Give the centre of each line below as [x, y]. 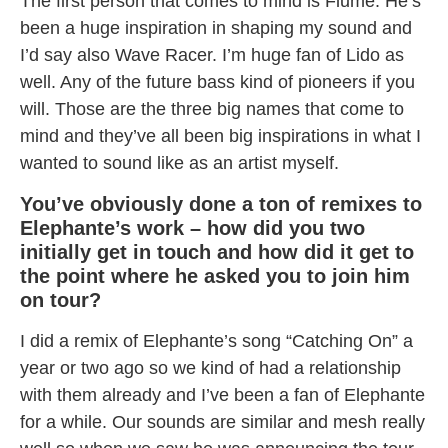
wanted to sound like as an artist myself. [179, 163]
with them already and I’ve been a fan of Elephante [222, 394]
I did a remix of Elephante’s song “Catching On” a [216, 340]
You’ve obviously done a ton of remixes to [221, 203]
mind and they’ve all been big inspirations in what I [220, 136]
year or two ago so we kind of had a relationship [210, 367]
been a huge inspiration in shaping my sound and [216, 28]
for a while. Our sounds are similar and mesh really [222, 421]
